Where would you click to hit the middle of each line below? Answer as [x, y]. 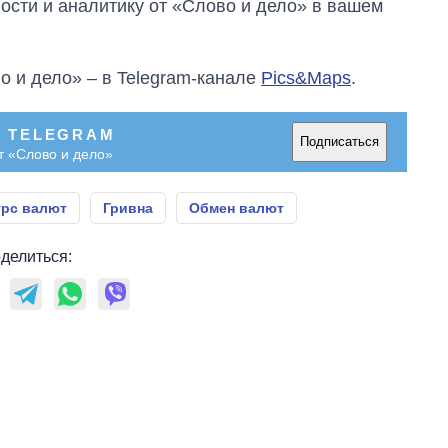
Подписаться [339, 142]
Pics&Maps [306, 77]
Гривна [128, 207]
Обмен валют [236, 207]
